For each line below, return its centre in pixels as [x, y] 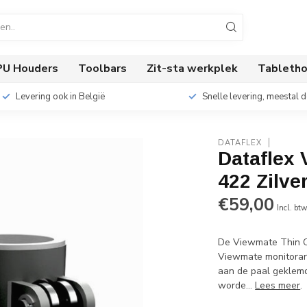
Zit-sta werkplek [192, 69]
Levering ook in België [60, 97]
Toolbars [102, 69]
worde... [237, 285]
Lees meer [278, 285]
